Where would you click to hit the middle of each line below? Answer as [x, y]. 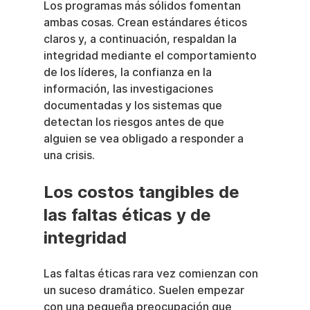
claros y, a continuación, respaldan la [141, 39]
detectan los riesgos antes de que [135, 122]
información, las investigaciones [129, 89]
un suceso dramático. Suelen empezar [145, 291]
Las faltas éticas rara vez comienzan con [152, 274]
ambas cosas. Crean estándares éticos [146, 23]
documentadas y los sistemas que [134, 106]
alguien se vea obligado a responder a [145, 139]
